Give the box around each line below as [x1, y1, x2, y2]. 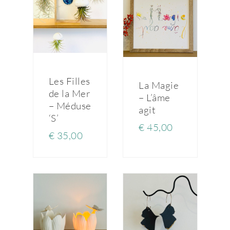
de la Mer [48, 87, 90, 100]
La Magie [139, 79, 179, 92]
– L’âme [139, 91, 170, 104]
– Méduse [48, 100, 91, 112]
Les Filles [48, 75, 90, 88]
